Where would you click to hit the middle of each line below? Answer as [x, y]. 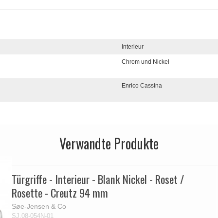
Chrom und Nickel [146, 62]
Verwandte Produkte [109, 143]
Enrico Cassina [142, 85]
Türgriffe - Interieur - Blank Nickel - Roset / [98, 179]
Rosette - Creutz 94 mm [60, 193]
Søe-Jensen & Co [39, 206]
